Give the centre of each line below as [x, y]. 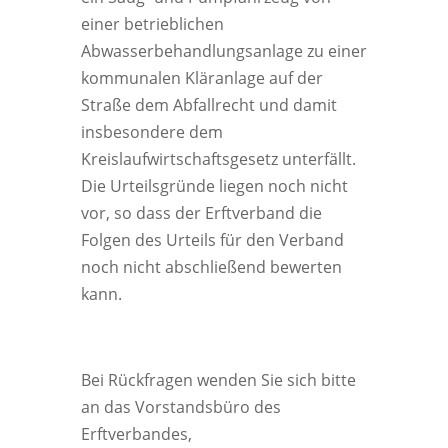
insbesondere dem [151, 132]
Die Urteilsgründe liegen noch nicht [214, 186]
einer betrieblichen [152, 24]
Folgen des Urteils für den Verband [212, 240]
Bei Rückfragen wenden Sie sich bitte [218, 380]
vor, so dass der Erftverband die [201, 213]
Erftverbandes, [136, 434]
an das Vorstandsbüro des [180, 407]
